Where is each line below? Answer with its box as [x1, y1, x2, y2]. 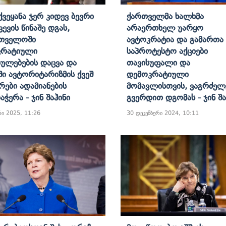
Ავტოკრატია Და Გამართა [127, 34, 223, 44]
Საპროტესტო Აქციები [127, 45, 208, 56]
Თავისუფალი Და [127, 57, 190, 68]
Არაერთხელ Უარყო [127, 22, 203, 33]
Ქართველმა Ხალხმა [127, 11, 204, 21]
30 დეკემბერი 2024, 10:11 [127, 109, 199, 117]
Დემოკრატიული [127, 69, 189, 79]
